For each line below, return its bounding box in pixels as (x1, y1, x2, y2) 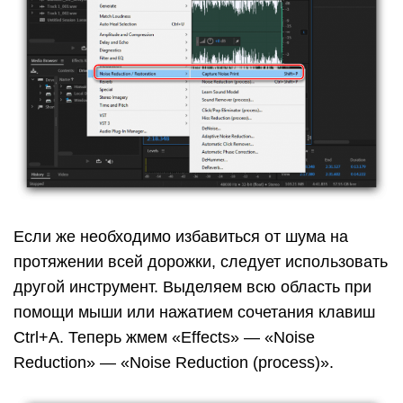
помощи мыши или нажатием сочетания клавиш (13, 302, 375, 321)
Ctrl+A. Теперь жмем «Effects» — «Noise (13, 327, 315, 346)
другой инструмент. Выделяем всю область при (13, 277, 372, 296)
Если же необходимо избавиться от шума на (13, 227, 348, 246)
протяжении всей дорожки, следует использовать (13, 252, 388, 271)
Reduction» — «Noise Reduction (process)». (13, 353, 334, 372)
